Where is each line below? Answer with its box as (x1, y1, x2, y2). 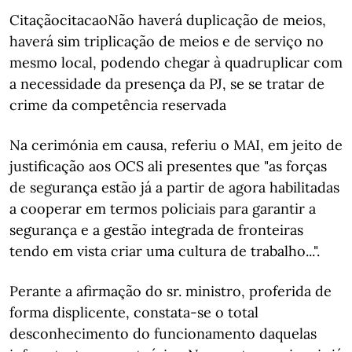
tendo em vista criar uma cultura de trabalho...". (9, 242, 320, 260)
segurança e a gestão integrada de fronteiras (9, 221, 303, 239)
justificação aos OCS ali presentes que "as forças (9, 157, 327, 175)
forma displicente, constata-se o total (9, 303, 258, 321)
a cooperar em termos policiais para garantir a (9, 200, 316, 218)
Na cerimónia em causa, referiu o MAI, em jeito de (9, 136, 343, 154)
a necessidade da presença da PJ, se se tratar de (9, 75, 324, 93)
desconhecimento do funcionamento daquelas (9, 324, 317, 343)
